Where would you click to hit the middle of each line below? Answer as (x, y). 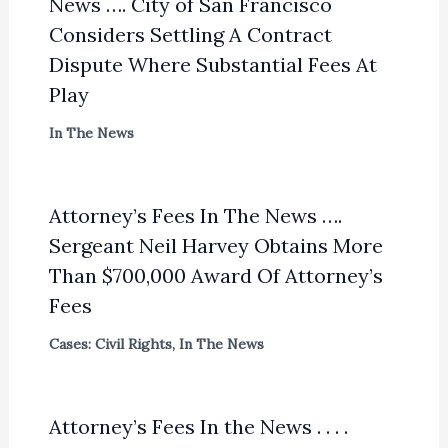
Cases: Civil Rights (110, 344)
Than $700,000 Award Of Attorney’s (215, 276)
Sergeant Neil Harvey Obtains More (215, 246)
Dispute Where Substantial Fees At (212, 65)
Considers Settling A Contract (190, 35)
